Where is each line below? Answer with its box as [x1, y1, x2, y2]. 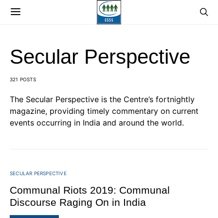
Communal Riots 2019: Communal [10, 184, 170, 196]
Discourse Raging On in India [10, 197, 146, 208]
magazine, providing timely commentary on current [10, 106, 199, 116]
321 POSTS [10, 76, 36, 82]
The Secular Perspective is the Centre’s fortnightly [10, 94, 195, 104]
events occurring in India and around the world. [10, 118, 184, 127]
